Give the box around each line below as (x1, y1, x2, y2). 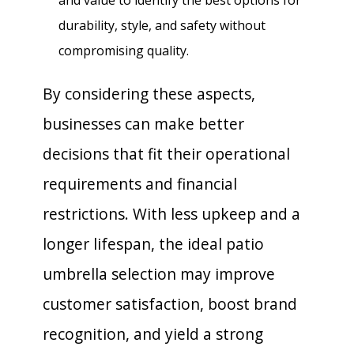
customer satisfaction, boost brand (43, 292, 297, 314)
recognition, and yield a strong (43, 322, 263, 345)
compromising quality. (58, 41, 189, 59)
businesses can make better (43, 112, 244, 134)
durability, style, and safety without (58, 16, 265, 34)
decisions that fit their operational (43, 142, 290, 164)
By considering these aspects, (43, 82, 255, 104)
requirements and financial (43, 172, 237, 194)
